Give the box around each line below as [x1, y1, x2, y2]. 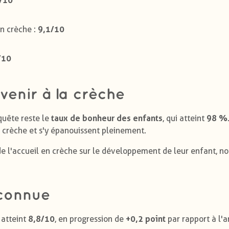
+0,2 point [126, 213, 166, 224]
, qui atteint [163, 113, 207, 123]
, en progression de [55, 214, 126, 224]
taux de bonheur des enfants [51, 112, 163, 123]
